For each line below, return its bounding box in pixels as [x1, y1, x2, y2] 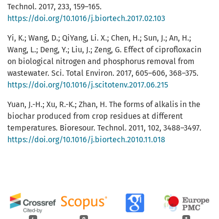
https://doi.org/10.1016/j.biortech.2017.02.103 [7, 14, 165, 23]
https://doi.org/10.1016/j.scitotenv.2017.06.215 [7, 80, 168, 90]
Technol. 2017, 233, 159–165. [7, 2, 102, 12]
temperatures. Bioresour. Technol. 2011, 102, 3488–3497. [7, 123, 201, 133]
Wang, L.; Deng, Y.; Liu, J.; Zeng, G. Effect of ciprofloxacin [7, 45, 201, 55]
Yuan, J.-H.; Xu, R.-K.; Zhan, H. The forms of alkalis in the [7, 100, 200, 109]
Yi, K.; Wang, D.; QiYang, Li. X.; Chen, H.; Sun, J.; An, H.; [7, 33, 191, 43]
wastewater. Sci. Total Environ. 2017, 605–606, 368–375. [7, 68, 198, 78]
